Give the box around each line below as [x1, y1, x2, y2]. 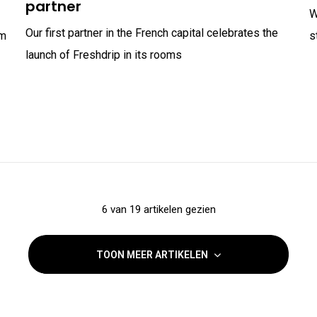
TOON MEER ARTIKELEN [96, 249, 210, 261]
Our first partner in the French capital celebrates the [25, 26, 278, 40]
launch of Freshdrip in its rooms [25, 48, 182, 62]
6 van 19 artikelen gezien [101, 203, 216, 217]
